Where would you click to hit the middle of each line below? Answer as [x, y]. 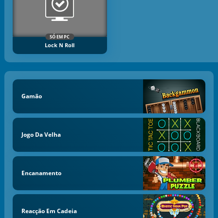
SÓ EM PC [60, 36]
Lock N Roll [60, 45]
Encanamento [41, 173]
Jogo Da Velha [41, 134]
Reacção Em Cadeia [49, 211]
